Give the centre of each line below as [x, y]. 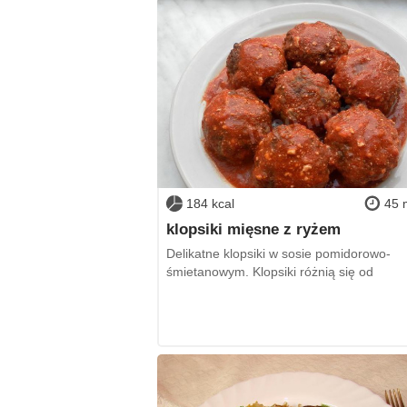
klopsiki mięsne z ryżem [253, 228]
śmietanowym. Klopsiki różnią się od [269, 272]
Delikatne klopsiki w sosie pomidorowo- [278, 253]
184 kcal [210, 203]
